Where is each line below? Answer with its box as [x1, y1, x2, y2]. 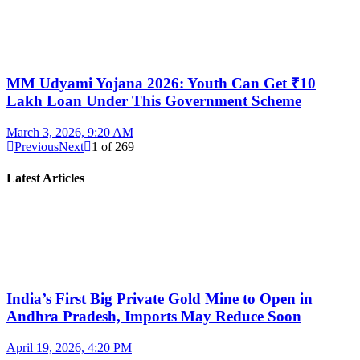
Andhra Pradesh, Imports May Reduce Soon [6, 307, 301, 325]
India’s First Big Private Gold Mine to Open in [6, 289, 313, 307]
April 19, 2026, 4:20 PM [6, 340, 132, 354]
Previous [14, 139, 59, 153]
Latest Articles [6, 170, 84, 185]
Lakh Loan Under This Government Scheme [6, 92, 301, 109]
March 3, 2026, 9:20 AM [6, 125, 133, 139]
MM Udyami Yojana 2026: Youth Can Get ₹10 [6, 74, 316, 92]
